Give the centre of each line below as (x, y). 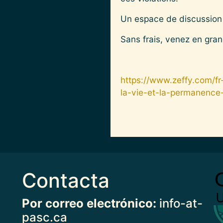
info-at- (179, 204)
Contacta (66, 181)
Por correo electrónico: (89, 204)
